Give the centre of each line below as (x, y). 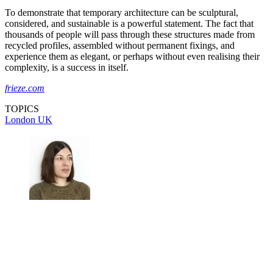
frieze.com (25, 88)
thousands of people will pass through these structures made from (130, 34)
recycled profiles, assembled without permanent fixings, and (120, 45)
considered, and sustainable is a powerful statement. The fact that (129, 23)
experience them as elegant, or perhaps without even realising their (132, 56)
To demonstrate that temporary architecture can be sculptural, (122, 12)
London (21, 119)
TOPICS (22, 108)
